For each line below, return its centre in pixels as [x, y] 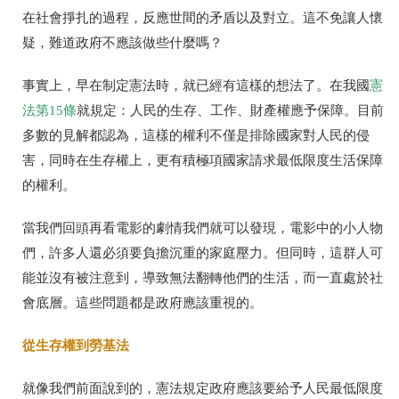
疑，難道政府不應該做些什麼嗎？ [122, 42]
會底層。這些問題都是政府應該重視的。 [142, 302]
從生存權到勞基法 [76, 345]
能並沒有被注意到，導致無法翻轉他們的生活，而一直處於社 [203, 277]
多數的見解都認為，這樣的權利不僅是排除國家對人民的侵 [196, 135]
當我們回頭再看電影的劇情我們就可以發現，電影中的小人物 [203, 228]
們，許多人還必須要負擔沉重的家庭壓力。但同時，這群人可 [203, 252]
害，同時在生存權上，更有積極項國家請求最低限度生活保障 [203, 160]
